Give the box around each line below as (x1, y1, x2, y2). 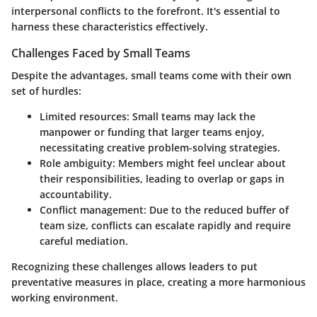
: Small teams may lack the (127, 110, 255, 124)
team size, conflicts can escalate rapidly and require (40, 219, 291, 233)
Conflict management (40, 203, 144, 217)
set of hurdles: (11, 84, 81, 98)
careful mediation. (40, 234, 128, 248)
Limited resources (40, 110, 127, 124)
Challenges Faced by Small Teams (11, 45, 190, 62)
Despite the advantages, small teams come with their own (11, 69, 292, 83)
